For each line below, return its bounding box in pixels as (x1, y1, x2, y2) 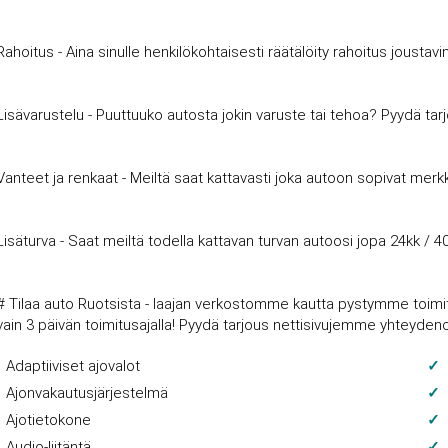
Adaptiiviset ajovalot (6, 357, 141, 375)
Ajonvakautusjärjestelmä (6, 384, 169, 402)
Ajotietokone (6, 411, 92, 429)
